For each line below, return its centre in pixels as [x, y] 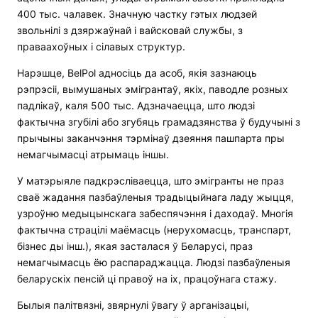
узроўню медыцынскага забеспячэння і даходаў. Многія [155, 214]
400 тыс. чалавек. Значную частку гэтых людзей [137, 14]
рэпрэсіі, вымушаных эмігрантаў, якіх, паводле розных [153, 89]
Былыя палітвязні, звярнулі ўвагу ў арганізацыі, [133, 305]
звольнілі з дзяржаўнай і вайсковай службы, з [130, 31]
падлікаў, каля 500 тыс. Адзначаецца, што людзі [136, 106]
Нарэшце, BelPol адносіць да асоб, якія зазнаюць [137, 73]
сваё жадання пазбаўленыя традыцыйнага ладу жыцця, [155, 197]
